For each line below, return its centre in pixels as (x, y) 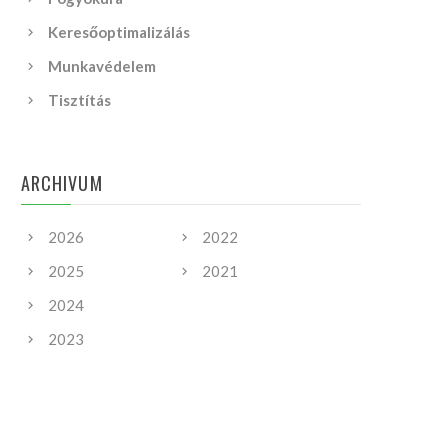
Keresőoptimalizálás (119, 32)
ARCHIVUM (62, 183)
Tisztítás (79, 100)
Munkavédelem (102, 66)
